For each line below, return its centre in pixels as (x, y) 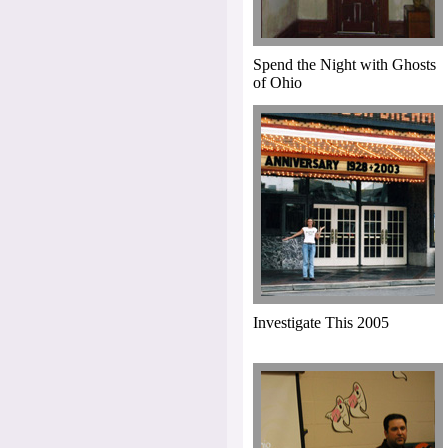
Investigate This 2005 (321, 323)
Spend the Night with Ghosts (344, 65)
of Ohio (277, 83)
